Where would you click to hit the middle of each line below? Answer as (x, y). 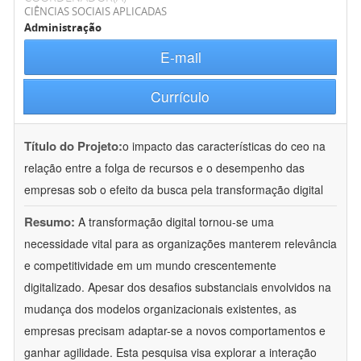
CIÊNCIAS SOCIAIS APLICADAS (95, 12)
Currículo (180, 97)
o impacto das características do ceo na (224, 146)
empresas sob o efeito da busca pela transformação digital (174, 190)
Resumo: (50, 222)
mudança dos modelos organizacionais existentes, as (160, 309)
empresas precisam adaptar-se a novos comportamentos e (175, 331)
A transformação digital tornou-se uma (176, 222)
